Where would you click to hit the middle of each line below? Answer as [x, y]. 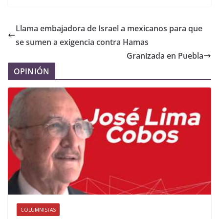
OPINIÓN [32, 71]
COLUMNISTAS [38, 209]
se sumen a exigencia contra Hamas [82, 42]
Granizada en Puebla [165, 56]
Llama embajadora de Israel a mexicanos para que [109, 28]
